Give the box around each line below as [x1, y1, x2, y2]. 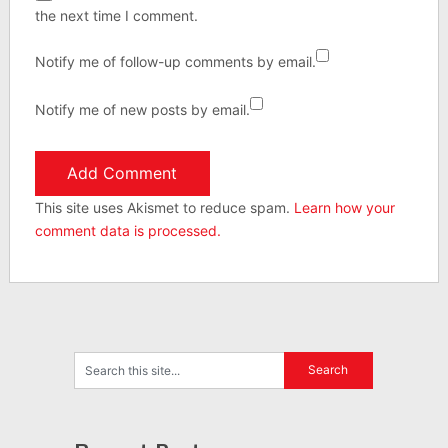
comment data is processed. [34, 221, 221, 239]
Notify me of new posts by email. [34, 100, 250, 118]
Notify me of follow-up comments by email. [34, 52, 316, 70]
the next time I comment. [34, 6, 198, 24]
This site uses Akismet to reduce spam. [34, 198, 294, 216]
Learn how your [293, 198, 395, 216]
